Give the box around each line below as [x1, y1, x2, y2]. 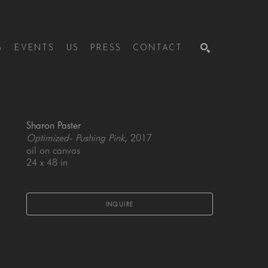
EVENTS [14, 44, 54, 53]
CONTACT [133, 44, 182, 53]
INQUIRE [105, 200, 134, 208]
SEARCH [178, 103, 204, 111]
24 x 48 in [26, 157, 68, 168]
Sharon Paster [26, 120, 81, 131]
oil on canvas [26, 145, 80, 156]
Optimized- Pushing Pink [26, 132, 124, 144]
